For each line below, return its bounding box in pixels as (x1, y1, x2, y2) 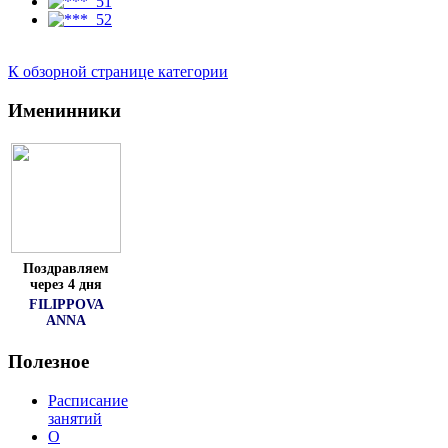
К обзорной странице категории (8, 62, 228, 80)
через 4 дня (30, 277, 102, 293)
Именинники (8, 99, 121, 121)
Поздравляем (23, 261, 109, 277)
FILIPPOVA (28, 297, 104, 313)
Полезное (8, 350, 89, 372)
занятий (48, 409, 102, 427)
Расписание (48, 391, 128, 409)
